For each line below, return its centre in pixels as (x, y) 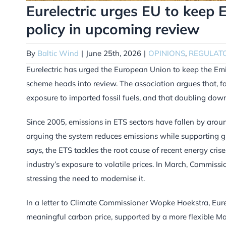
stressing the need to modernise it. (86, 178)
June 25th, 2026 (114, 53)
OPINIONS (167, 53)
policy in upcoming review (113, 29)
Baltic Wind (58, 53)
